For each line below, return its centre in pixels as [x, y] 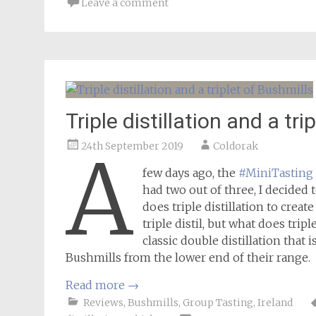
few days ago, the [191, 173]
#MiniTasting [276, 173]
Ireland [275, 303]
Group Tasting [218, 303]
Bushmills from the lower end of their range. [188, 257]
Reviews [103, 303]
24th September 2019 [132, 146]
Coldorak [236, 146]
